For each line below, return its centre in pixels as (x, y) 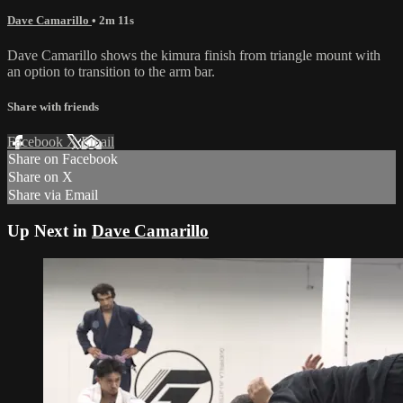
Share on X (40, 177)
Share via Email (53, 195)
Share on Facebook (63, 159)
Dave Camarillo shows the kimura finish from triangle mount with (194, 55)
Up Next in (49, 231)
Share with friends (53, 107)
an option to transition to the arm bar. (111, 71)
